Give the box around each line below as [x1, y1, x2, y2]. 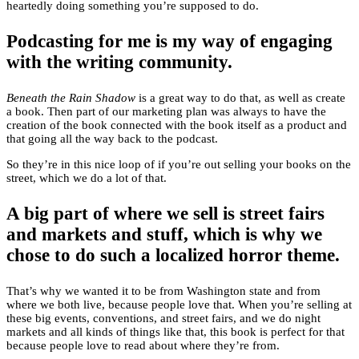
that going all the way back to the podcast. [6, 132, 218, 146]
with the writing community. [6, 52, 232, 73]
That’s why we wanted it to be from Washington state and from [6, 284, 321, 298]
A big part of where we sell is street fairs [6, 204, 325, 224]
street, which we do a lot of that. [6, 171, 167, 185]
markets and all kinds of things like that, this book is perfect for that [6, 325, 345, 339]
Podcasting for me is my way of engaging [6, 31, 333, 52]
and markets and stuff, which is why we [6, 224, 322, 245]
